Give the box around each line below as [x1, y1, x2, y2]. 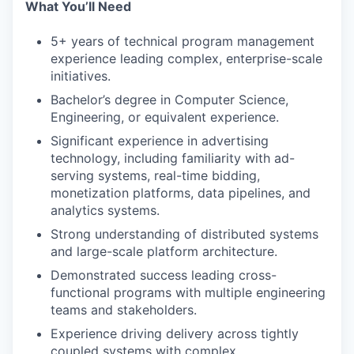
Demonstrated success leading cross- [51, 267, 277, 283]
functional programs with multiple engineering [51, 284, 326, 300]
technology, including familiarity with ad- [51, 150, 295, 166]
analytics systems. [51, 202, 160, 218]
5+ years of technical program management [51, 33, 314, 49]
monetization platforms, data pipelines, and [51, 185, 311, 201]
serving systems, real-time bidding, [51, 168, 260, 183]
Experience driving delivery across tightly [51, 326, 299, 341]
